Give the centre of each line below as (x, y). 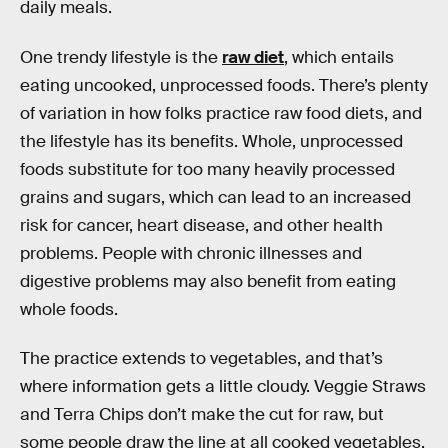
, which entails (339, 57)
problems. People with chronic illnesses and (191, 253)
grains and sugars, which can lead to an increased (215, 197)
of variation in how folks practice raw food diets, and (221, 113)
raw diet (253, 57)
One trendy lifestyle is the (121, 57)
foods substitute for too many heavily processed (207, 169)
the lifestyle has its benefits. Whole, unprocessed (211, 141)
